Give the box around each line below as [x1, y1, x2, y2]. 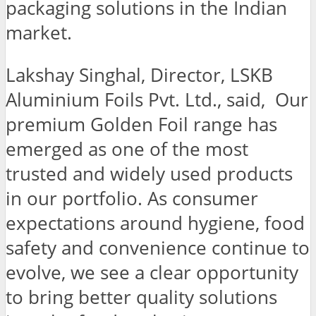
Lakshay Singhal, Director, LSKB [6, 63, 273, 88]
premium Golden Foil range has [6, 112, 277, 138]
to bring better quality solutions [6, 285, 277, 310]
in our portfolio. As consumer [6, 186, 258, 212]
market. [6, 20, 72, 45]
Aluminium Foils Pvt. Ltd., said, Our [6, 87, 308, 113]
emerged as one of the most [6, 137, 248, 162]
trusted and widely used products [6, 162, 293, 187]
